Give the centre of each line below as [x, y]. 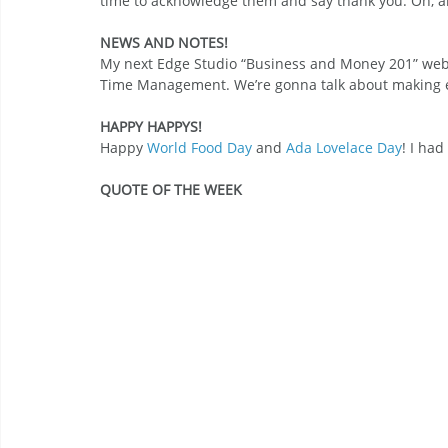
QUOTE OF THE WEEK [171, 189]
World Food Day [199, 147]
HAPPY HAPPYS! [151, 126]
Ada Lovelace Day [344, 147]
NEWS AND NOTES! [164, 42]
